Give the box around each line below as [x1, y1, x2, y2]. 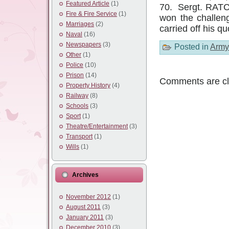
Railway [66, 92, 88, 99]
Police [66, 61, 83, 68]
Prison [66, 72, 84, 79]
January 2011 [66, 214, 104, 221]
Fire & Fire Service [66, 10, 117, 17]
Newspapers [66, 41, 101, 48]
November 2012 [66, 193, 111, 200]
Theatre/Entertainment [66, 123, 128, 130]
